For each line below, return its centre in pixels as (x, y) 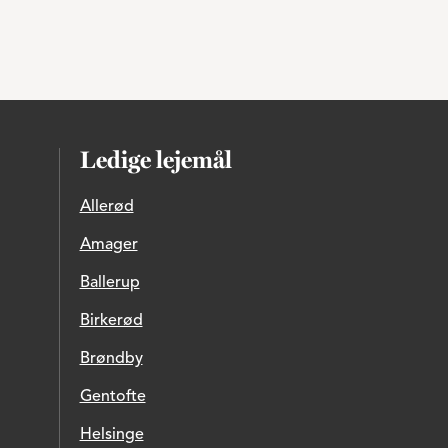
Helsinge (111, 435)
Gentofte (112, 397)
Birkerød (111, 321)
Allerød (106, 207)
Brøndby (111, 359)
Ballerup (109, 283)
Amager (108, 245)
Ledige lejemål (155, 162)
